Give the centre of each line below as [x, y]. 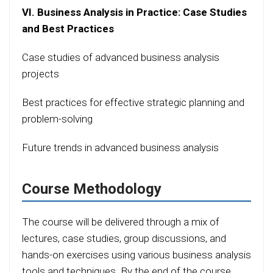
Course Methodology [92, 189]
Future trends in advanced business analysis [120, 148]
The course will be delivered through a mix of [121, 222]
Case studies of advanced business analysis [121, 58]
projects [41, 74]
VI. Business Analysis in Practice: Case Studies [134, 12]
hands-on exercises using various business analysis [136, 255]
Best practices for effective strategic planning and [133, 103]
